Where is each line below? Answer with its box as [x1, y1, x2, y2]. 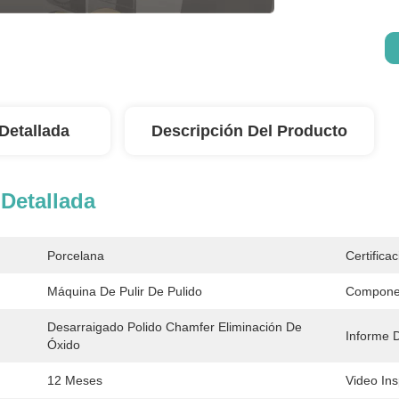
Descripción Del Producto [151, 122, 347, 140]
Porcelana [47, 248, 104, 263]
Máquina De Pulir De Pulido [47, 284, 202, 298]
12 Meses [47, 373, 102, 387]
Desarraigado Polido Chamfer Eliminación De [47, 320, 302, 334]
